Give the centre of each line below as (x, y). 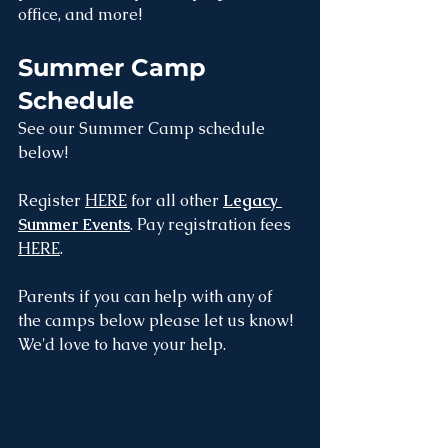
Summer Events (74, 224)
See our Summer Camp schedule (143, 128)
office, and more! (82, 14)
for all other (175, 200)
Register (51, 200)
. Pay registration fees (212, 224)
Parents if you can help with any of (147, 296)
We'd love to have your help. (124, 344)
